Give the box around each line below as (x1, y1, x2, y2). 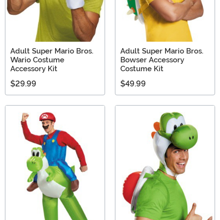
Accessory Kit (10, 64, 57, 73)
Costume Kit (120, 64, 164, 73)
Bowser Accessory (120, 55, 184, 64)
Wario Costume (10, 55, 64, 64)
